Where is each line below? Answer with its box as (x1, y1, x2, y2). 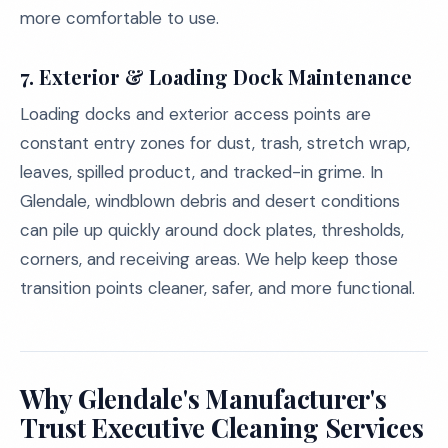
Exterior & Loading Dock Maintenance (39, 63, 412, 90)
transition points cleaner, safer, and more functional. (20, 277, 415, 299)
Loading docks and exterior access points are (20, 103, 371, 125)
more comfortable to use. (20, 7, 219, 29)
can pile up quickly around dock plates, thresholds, (20, 219, 404, 241)
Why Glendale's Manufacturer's (20, 381, 387, 416)
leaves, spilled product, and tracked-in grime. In (20, 161, 383, 183)
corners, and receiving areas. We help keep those (20, 248, 398, 270)
